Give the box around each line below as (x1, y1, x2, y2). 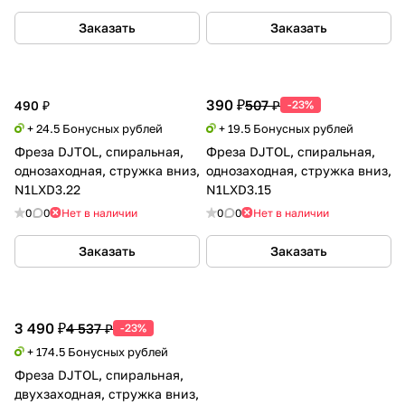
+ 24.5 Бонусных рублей (27, 120, 163, 136)
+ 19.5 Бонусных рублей (219, 120, 353, 136)
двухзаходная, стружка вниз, (14, 385, 199, 401)
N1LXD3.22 (14, 181, 80, 197)
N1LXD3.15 (206, 181, 271, 197)
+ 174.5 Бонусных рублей (27, 344, 168, 359)
